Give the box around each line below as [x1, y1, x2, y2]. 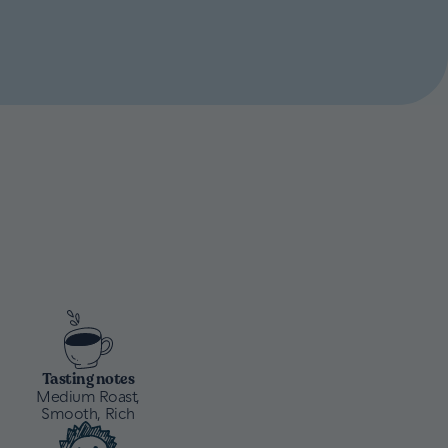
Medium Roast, [36, 385, 140, 405]
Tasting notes [41, 367, 135, 389]
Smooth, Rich [41, 402, 135, 422]
